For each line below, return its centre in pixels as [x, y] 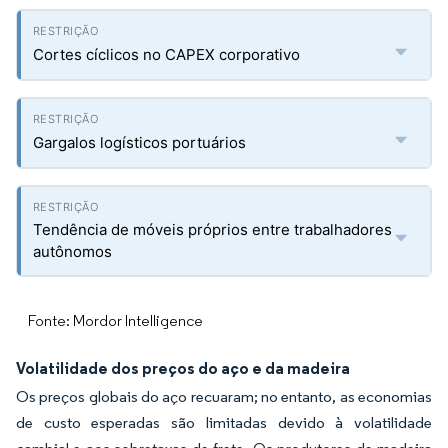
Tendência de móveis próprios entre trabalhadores [212, 229]
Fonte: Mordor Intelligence [115, 320]
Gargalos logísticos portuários [139, 142]
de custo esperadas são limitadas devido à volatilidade [224, 422]
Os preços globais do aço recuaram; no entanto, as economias [224, 396]
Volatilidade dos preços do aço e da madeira [183, 368]
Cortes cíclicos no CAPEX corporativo [166, 54]
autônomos [72, 251]
